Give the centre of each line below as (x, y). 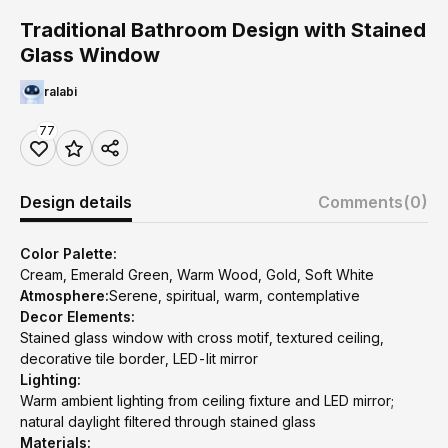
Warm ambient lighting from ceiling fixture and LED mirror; (207, 400)
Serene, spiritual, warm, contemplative (234, 295)
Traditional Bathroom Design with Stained (223, 30)
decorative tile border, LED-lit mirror (139, 358)
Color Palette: (68, 253)
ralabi (60, 91)
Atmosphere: (64, 295)
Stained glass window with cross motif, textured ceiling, (202, 337)
